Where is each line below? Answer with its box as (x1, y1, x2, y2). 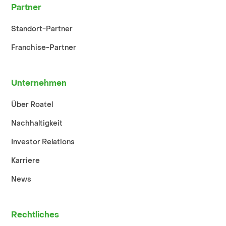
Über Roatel (11, 100, 53, 110)
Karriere (11, 156, 40, 166)
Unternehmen (11, 78, 67, 89)
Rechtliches (11, 209, 60, 220)
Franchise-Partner (11, 43, 77, 53)
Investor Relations (11, 137, 75, 147)
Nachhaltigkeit (11, 119, 63, 129)
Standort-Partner (11, 24, 73, 34)
